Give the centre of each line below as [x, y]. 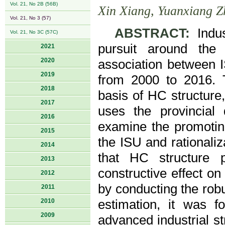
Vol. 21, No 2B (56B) [34, 4]
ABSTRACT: [152, 33]
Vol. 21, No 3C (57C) [34, 32]
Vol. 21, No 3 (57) [30, 18]
